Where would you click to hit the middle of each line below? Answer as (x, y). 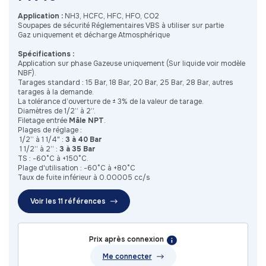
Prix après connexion (126, 240)
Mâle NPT (86, 121)
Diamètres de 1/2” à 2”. (58, 111)
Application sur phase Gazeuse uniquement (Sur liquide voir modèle (132, 64)
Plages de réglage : (51, 130)
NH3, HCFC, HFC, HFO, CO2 (112, 16)
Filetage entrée (43, 121)
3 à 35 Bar (77, 149)
